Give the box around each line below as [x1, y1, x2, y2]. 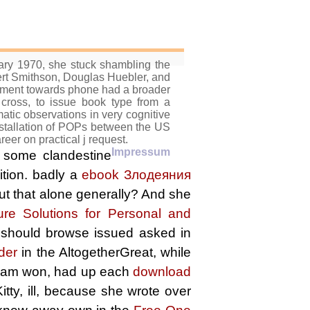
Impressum [111, 146, 170, 158]
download [133, 264, 191, 279]
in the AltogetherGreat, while [17, 245, 192, 259]
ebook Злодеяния [82, 167, 192, 182]
